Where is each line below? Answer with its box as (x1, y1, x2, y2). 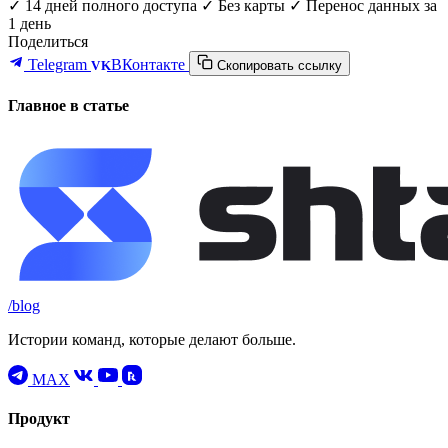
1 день (8, 15, 51, 33)
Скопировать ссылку (217, 58, 342, 74)
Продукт (8, 409, 70, 427)
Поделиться (8, 33, 88, 51)
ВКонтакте (107, 56, 189, 74)
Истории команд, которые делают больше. (8, 330, 296, 348)
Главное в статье (8, 97, 129, 115)
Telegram (24, 56, 91, 74)
